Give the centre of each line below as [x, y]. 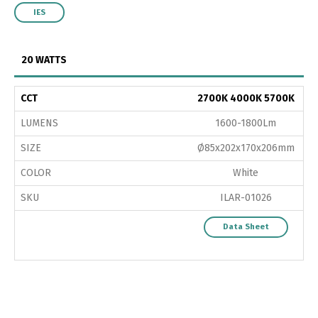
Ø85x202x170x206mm [246, 148]
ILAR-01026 [246, 197]
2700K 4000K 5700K [246, 98]
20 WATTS [44, 60]
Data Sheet [246, 226]
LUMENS [39, 123]
